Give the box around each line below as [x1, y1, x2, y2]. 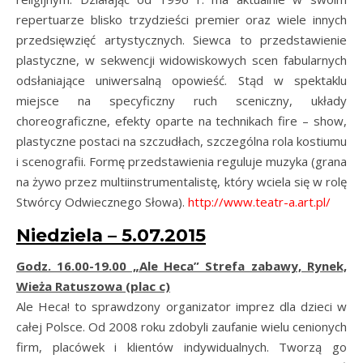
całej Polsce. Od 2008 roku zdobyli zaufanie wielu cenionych [16, 318, 347, 335]
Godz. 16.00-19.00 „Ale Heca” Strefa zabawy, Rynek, [16, 258, 347, 274]
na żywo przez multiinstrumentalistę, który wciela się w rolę [16, 173, 347, 190]
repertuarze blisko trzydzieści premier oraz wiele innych [16, 11, 347, 28]
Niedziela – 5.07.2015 [16, 224, 206, 246]
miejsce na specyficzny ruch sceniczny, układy [16, 92, 347, 109]
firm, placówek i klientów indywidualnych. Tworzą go [16, 339, 347, 355]
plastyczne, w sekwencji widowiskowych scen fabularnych [16, 52, 347, 68]
